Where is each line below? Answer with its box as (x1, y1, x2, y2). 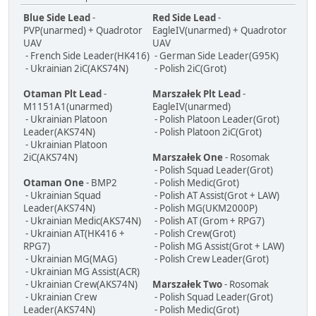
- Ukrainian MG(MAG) (23, 253, 117, 266)
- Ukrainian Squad (23, 189, 101, 202)
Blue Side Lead (23, 11, 90, 25)
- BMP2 (84, 176, 117, 190)
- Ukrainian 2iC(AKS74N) (23, 62, 128, 75)
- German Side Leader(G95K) (152, 49, 279, 63)
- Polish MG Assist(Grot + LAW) (152, 240, 284, 253)
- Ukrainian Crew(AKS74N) (23, 278, 138, 291)
